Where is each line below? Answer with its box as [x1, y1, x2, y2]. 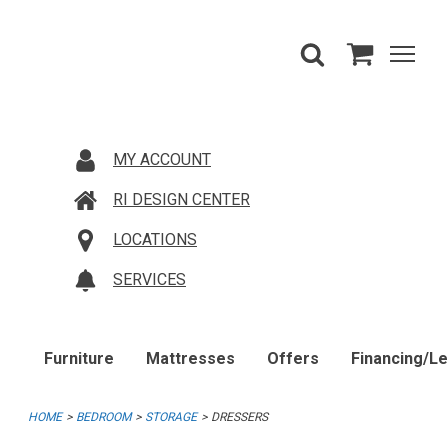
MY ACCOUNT [113, 150, 211, 169]
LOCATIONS [113, 230, 197, 249]
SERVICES [113, 270, 186, 289]
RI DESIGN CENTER [113, 190, 250, 209]
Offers [267, 349, 319, 368]
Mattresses [146, 349, 235, 368]
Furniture [44, 349, 114, 368]
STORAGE [145, 410, 197, 424]
